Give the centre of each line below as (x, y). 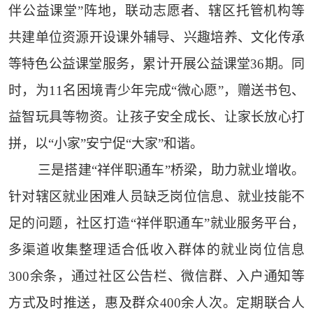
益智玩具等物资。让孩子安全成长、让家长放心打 (156, 117)
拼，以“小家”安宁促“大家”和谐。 (105, 144)
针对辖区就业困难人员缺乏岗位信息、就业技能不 (156, 197)
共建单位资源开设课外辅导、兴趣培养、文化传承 (156, 38)
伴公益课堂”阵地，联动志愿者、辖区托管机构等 (156, 11)
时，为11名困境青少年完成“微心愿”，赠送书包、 (156, 91)
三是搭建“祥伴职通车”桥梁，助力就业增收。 (171, 170)
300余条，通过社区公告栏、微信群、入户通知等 (156, 277)
